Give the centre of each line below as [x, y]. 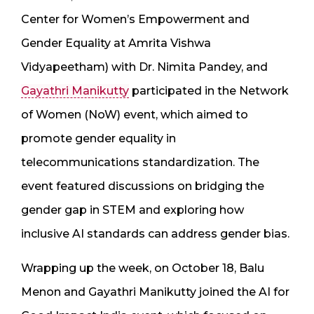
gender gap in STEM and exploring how [132, 210]
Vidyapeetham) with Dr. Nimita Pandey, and [144, 67]
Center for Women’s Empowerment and [135, 19]
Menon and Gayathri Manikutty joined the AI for [155, 292]
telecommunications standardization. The [140, 162]
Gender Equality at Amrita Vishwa [116, 43]
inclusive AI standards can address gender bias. [155, 233]
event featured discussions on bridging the [143, 186]
